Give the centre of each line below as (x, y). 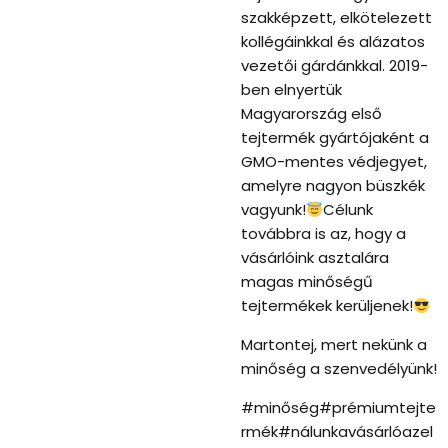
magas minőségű (306, 282)
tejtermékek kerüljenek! (326, 306)
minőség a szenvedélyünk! (338, 369)
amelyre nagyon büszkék (332, 186)
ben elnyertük (291, 90)
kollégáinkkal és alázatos (332, 42)
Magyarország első (311, 114)
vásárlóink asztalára (314, 258)
